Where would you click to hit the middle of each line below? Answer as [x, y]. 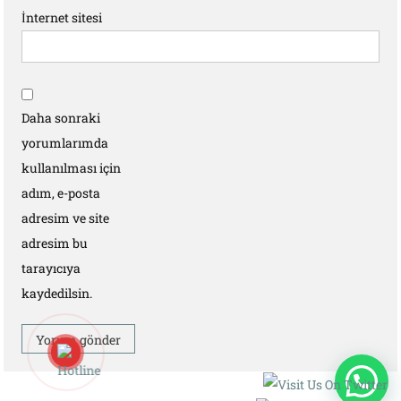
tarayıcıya [51, 268]
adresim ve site [66, 218]
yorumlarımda [65, 143]
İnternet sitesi [62, 17]
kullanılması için [72, 168]
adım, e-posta [61, 193]
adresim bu [55, 243]
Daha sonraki [61, 118]
